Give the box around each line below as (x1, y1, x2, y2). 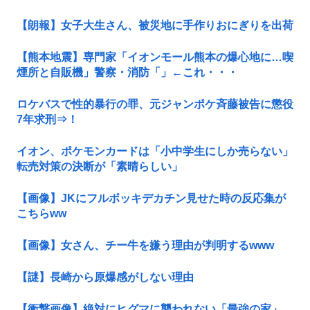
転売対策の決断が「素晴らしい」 (17, 160, 183, 172)
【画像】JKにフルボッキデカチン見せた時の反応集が (17, 192, 286, 204)
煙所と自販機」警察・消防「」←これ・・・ (17, 66, 238, 78)
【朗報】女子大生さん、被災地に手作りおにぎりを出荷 (17, 19, 293, 31)
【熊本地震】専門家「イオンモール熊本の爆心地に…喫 (17, 51, 293, 63)
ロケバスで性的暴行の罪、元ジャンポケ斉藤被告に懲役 (17, 98, 293, 110)
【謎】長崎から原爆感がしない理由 (17, 271, 194, 283)
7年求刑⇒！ (17, 113, 78, 125)
